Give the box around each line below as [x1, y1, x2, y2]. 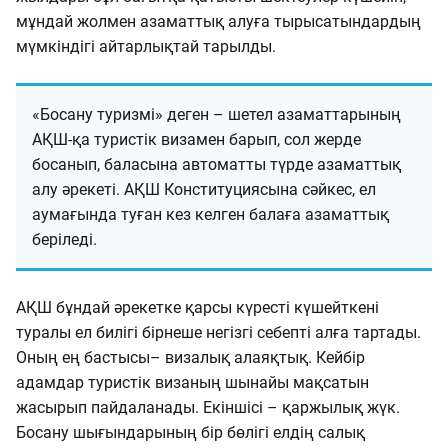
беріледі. [32, 230, 97, 249]
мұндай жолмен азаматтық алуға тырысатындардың [16, 12, 421, 31]
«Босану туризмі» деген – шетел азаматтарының [32, 105, 401, 124]
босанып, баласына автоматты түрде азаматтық [32, 155, 401, 174]
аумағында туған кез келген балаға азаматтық [32, 205, 389, 224]
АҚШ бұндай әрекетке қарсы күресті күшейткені [16, 298, 379, 317]
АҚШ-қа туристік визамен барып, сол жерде [32, 130, 361, 149]
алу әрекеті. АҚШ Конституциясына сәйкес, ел [32, 180, 376, 199]
